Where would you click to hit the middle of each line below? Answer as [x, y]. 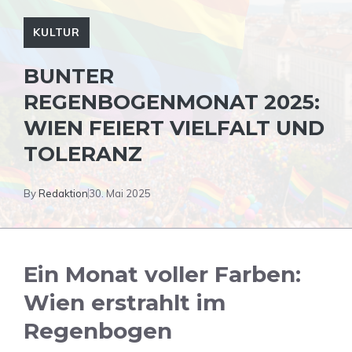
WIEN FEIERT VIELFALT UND [174, 128]
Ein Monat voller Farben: [162, 274]
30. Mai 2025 [120, 193]
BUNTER [69, 76]
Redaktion [63, 193]
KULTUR [57, 32]
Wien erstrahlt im [125, 302]
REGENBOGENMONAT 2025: [172, 102]
